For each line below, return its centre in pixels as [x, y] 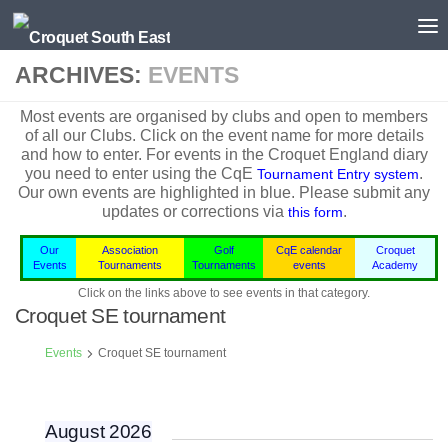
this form [315, 212]
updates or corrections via [194, 212]
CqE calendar [309, 250]
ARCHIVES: [81, 75]
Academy [395, 265]
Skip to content [74, 26]
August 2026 [98, 432]
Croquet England [328, 155]
